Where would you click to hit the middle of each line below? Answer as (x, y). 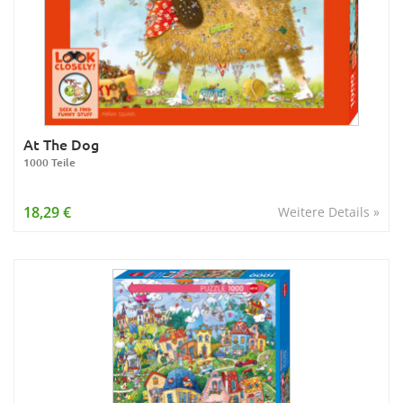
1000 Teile (49, 162)
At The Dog (61, 144)
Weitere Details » (329, 212)
